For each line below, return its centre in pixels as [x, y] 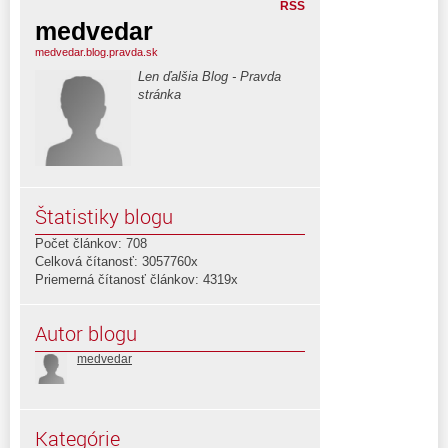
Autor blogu [86, 333]
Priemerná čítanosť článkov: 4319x [136, 279]
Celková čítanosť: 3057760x [116, 261]
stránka [159, 94]
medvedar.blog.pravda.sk [96, 51]
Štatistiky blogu [104, 216]
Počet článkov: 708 [91, 243]
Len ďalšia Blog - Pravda [209, 76]
